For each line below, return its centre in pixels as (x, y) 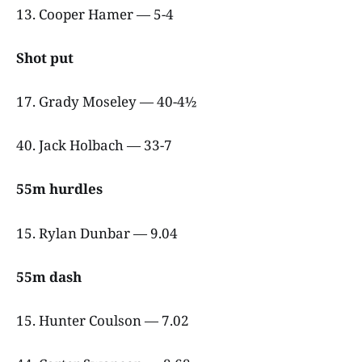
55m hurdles (61, 189)
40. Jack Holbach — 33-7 (96, 145)
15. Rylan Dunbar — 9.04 (99, 233)
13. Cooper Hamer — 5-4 (97, 14)
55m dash (51, 276)
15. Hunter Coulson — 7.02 (104, 320)
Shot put (46, 57)
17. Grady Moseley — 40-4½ (108, 101)
